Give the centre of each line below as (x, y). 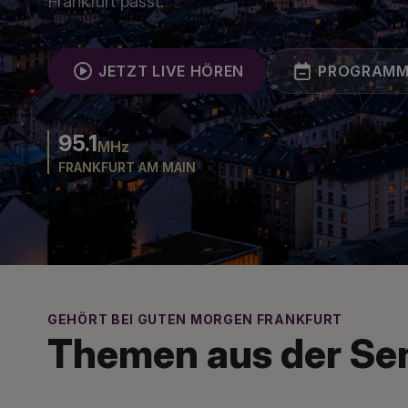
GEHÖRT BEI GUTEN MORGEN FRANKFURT (195, 319)
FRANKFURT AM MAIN (127, 167)
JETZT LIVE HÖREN (172, 71)
